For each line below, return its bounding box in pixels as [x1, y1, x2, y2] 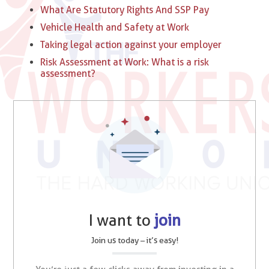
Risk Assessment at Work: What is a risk [40, 56, 210, 68]
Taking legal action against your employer [40, 39, 222, 51]
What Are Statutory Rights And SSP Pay [40, 4, 210, 16]
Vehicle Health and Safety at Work [40, 22, 190, 34]
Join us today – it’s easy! [91, 235, 178, 246]
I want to [88, 211, 154, 230]
